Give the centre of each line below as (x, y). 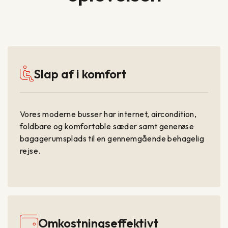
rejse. (30, 151)
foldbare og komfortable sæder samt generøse (107, 126)
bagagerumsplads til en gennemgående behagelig (112, 139)
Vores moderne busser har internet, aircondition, (108, 114)
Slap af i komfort (80, 74)
